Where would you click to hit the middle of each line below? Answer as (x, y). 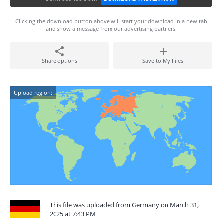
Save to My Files (163, 61)
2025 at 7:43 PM (73, 214)
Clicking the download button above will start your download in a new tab (111, 21)
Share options (59, 61)
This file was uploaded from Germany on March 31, (124, 205)
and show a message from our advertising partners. (111, 28)
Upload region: (33, 92)
